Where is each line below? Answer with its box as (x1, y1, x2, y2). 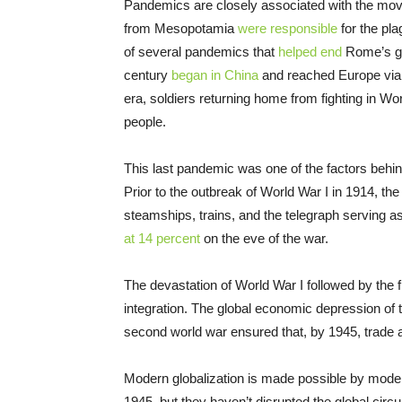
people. (124, 114, 166, 130)
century (124, 67, 171, 83)
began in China (171, 67, 258, 83)
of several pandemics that (124, 44, 278, 60)
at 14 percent (124, 231, 200, 247)
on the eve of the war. (200, 231, 328, 247)
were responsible (238, 21, 337, 37)
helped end (278, 44, 342, 60)
